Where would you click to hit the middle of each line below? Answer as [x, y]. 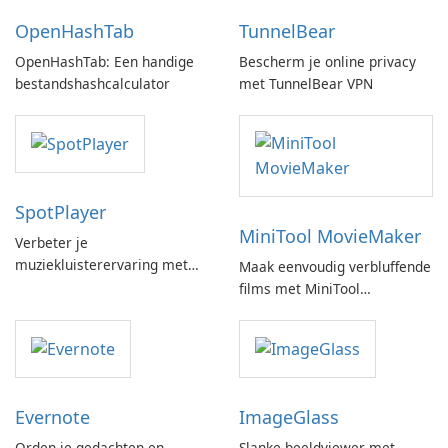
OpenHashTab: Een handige [104, 62]
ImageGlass [289, 417]
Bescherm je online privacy [327, 62]
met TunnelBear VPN [306, 84]
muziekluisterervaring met [101, 265]
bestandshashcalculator [92, 84]
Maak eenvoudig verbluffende [335, 267]
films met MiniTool [299, 289]
